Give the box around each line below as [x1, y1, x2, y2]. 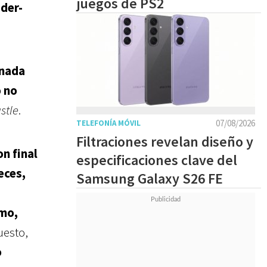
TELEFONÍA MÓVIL [76, 118, 141, 128]
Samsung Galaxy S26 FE [76, 169, 223, 188]
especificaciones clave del [76, 151, 237, 169]
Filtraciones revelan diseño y [76, 132, 253, 151]
